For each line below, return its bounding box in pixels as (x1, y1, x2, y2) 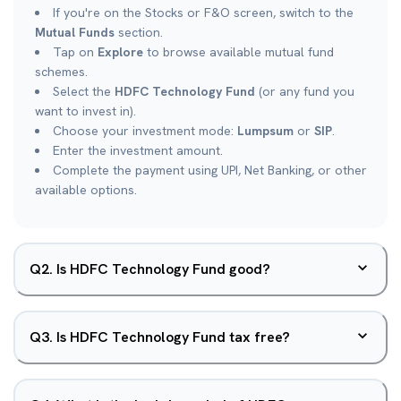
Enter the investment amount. (53, 142, 223, 158)
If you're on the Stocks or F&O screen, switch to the (53, 4, 354, 21)
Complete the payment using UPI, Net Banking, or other (53, 162, 367, 178)
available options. (35, 182, 137, 198)
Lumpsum (237, 123, 294, 139)
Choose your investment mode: (53, 123, 237, 139)
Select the (53, 83, 115, 99)
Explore (98, 44, 143, 60)
